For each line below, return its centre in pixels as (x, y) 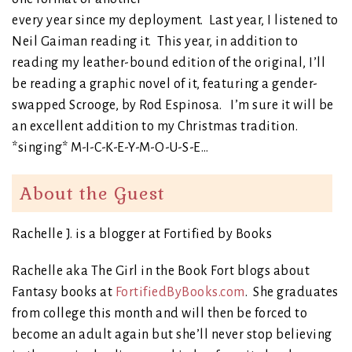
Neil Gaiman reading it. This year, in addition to (155, 41)
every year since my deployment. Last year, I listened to (175, 20)
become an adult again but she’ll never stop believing (172, 334)
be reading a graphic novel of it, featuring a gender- (165, 84)
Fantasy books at (64, 292)
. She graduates (291, 292)
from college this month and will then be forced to (159, 313)
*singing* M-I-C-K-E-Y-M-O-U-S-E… (110, 147)
